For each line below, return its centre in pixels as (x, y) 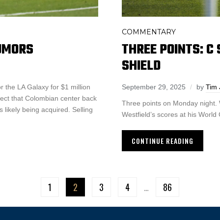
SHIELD (141, 66)
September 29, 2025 (154, 87)
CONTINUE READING (163, 141)
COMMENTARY (149, 32)
